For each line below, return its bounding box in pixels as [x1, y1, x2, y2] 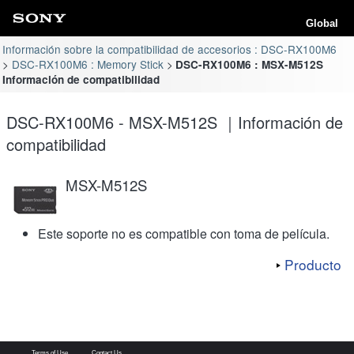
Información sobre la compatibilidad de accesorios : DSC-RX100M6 [2, 40, 337, 57]
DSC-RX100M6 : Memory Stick [11, 55, 164, 72]
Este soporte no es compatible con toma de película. [38, 224, 330, 243]
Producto [284, 254, 341, 274]
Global [306, 17, 338, 29]
